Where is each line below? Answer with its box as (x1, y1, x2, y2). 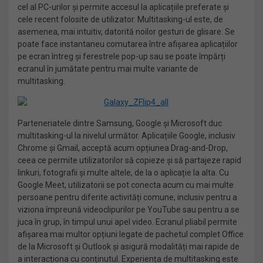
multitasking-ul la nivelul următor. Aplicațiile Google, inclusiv (18, 131, 235, 140)
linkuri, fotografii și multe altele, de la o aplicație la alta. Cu (18, 168, 229, 177)
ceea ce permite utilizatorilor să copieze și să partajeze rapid (18, 156, 241, 165)
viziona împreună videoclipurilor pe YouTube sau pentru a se (18, 205, 240, 214)
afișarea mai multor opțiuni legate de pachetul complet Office (18, 230, 244, 239)
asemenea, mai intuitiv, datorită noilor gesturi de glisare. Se (18, 27, 235, 36)
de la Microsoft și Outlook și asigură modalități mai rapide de (18, 242, 240, 251)
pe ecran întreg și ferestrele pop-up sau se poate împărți (18, 52, 225, 61)
